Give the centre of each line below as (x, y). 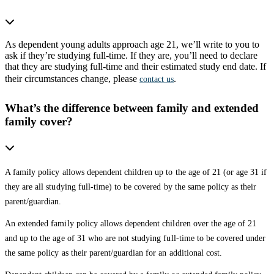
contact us (157, 79)
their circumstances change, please (72, 78)
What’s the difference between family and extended (132, 108)
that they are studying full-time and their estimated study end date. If (135, 66)
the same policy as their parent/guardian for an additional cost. (114, 253)
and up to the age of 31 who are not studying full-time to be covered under (135, 238)
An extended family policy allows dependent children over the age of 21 (131, 223)
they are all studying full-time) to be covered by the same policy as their (131, 187)
